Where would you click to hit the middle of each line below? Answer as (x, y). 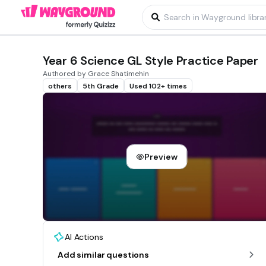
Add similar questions (104, 255)
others (60, 86)
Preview (161, 157)
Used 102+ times (158, 86)
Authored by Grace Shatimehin (96, 74)
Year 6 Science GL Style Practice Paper (151, 61)
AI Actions (84, 237)
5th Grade (101, 86)
